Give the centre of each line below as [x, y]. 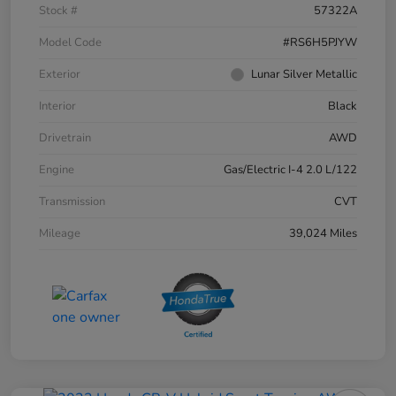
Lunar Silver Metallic [304, 74]
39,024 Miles [323, 233]
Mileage [60, 233]
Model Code [70, 42]
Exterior [60, 74]
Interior [57, 106]
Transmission [72, 201]
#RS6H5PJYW [320, 42]
